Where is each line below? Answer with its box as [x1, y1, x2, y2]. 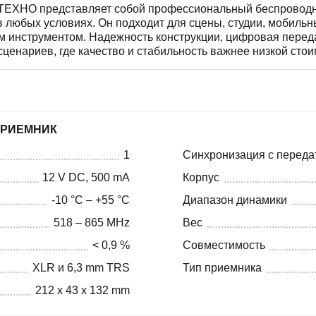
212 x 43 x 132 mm [35, 284, 130, 296]
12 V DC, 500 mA [42, 171, 130, 183]
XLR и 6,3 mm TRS [32, 261, 130, 274]
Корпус [183, 171, 219, 183]
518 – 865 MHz [54, 216, 130, 229]
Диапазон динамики [183, 193, 287, 206]
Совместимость [183, 238, 265, 251]
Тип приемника [183, 261, 262, 274]
